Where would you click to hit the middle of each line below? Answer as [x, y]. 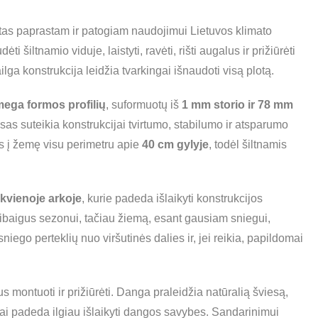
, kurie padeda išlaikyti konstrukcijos [172, 198]
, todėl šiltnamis [248, 144]
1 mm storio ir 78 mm [237, 105]
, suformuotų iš [144, 105]
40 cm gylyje [175, 144]
